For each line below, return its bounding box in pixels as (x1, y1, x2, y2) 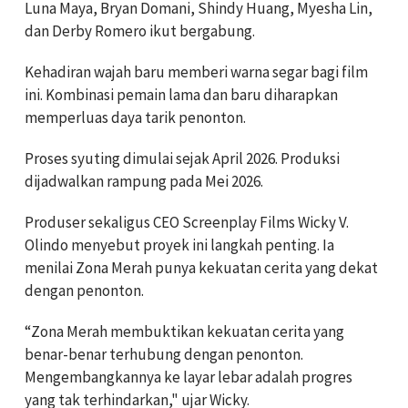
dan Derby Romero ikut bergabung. (25, 20, 255, 41)
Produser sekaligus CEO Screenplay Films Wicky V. (25, 211, 349, 232)
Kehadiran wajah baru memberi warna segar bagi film (25, 61, 368, 82)
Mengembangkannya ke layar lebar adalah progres (25, 366, 352, 387)
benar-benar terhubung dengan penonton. (25, 343, 303, 364)
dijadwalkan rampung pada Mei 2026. (25, 170, 263, 191)
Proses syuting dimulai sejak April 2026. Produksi (25, 148, 340, 168)
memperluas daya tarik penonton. (25, 107, 246, 127)
